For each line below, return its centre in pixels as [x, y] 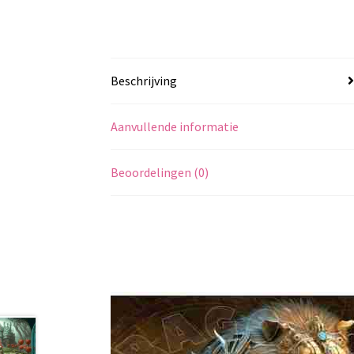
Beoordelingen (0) [160, 172]
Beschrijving [144, 80]
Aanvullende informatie [175, 126]
